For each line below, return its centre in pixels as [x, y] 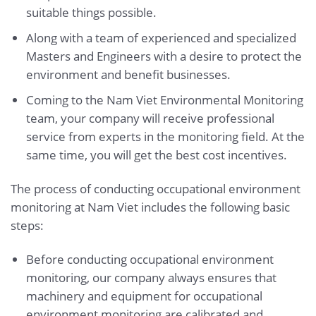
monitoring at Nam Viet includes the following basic [150, 207]
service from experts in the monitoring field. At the [165, 137]
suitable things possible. [91, 12]
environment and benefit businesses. [128, 74]
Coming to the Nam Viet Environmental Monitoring [164, 100]
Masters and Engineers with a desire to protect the [164, 56]
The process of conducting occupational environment [156, 188]
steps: [27, 225]
